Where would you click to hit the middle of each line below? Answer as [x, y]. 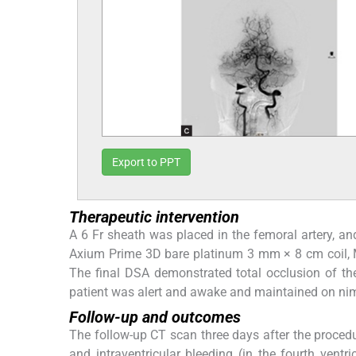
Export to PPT [146, 163]
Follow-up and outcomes [155, 317]
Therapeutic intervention [154, 217]
